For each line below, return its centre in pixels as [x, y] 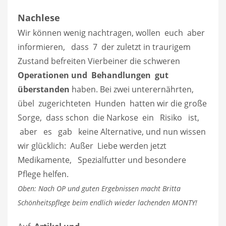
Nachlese [39, 18]
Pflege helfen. [43, 174]
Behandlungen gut [131, 75]
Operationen [44, 75]
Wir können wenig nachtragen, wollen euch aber [112, 33]
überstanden [44, 90]
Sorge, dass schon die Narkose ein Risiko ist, [109, 118]
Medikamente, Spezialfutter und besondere [102, 160]
